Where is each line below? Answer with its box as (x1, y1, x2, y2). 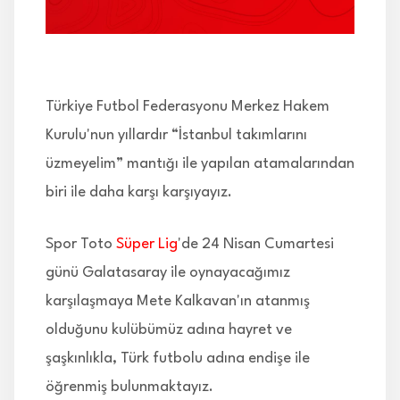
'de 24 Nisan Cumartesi (178, 236, 334, 252)
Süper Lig (116, 236, 178, 252)
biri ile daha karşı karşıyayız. (46, 184, 232, 200)
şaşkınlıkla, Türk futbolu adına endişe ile (46, 350, 310, 366)
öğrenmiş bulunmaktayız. (46, 379, 213, 395)
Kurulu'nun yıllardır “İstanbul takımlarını (46, 127, 307, 143)
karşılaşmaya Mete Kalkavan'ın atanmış (46, 293, 310, 309)
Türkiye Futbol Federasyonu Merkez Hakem (46, 98, 329, 114)
